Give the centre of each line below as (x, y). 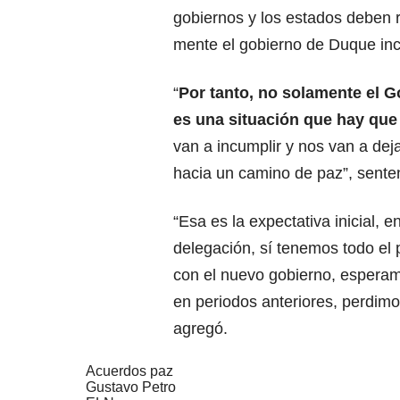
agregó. (200, 328)
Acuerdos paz (129, 371)
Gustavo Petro (131, 387)
